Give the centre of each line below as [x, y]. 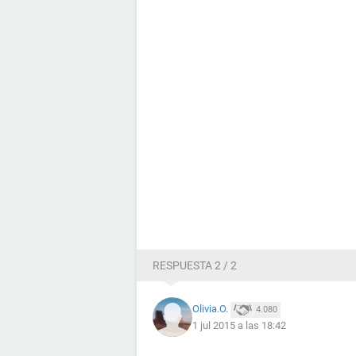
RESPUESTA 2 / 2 [195, 265]
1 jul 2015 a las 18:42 [239, 325]
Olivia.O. [210, 309]
